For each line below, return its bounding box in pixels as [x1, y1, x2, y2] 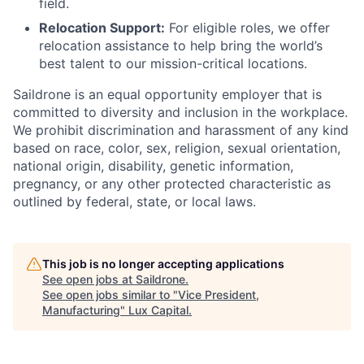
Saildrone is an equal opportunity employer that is [13, 85, 322, 102]
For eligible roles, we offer [165, 19, 330, 36]
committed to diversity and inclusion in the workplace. [13, 103, 348, 120]
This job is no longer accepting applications [42, 256, 284, 271]
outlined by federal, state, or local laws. [13, 193, 256, 210]
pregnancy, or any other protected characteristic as [13, 175, 331, 192]
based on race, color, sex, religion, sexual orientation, [13, 139, 340, 156]
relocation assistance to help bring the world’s [39, 37, 323, 54]
